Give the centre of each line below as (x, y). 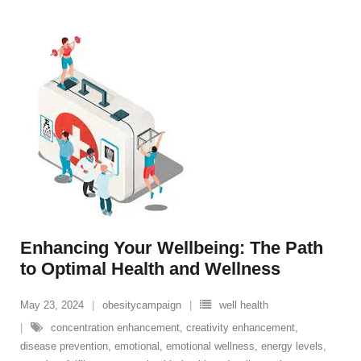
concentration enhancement (115, 328)
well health (244, 305)
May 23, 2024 (52, 305)
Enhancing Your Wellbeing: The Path (172, 248)
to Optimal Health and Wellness (150, 269)
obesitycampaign (142, 305)
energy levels (292, 346)
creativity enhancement (241, 328)
